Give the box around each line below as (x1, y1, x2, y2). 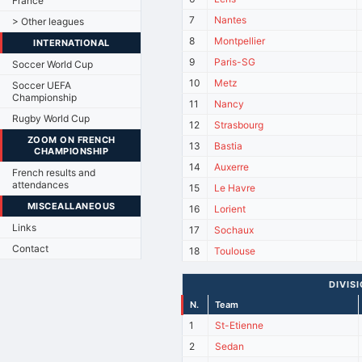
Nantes (214, 13, 247, 26)
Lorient (214, 202, 246, 215)
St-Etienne (215, 318, 264, 331)
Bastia (214, 139, 243, 152)
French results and (12, 166, 95, 179)
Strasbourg (214, 118, 264, 131)
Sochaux (214, 223, 255, 236)
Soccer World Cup (12, 57, 93, 70)
